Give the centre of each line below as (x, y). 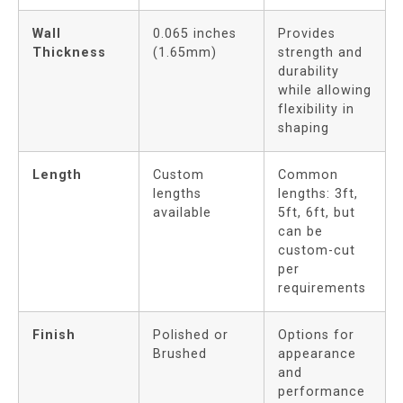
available (182, 213)
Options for (316, 335)
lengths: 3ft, (318, 194)
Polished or (191, 335)
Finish (54, 335)
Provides (307, 34)
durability (309, 72)
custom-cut (317, 251)
